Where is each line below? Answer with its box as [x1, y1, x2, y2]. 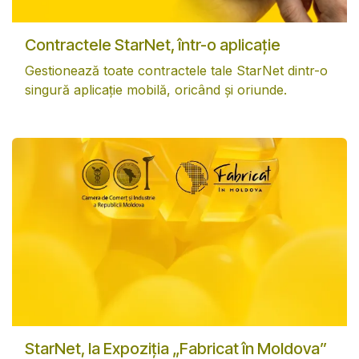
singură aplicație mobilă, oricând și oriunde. [25, 81, 287, 98]
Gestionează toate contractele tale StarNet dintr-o [25, 62, 328, 79]
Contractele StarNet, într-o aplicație [25, 34, 280, 54]
